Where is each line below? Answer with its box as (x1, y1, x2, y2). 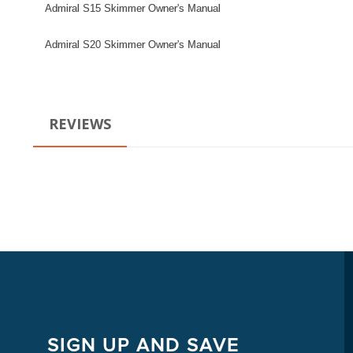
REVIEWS (49, 113, 111, 133)
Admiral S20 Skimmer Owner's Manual (45, 39, 221, 50)
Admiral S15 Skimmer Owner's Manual (45, 2, 221, 14)
